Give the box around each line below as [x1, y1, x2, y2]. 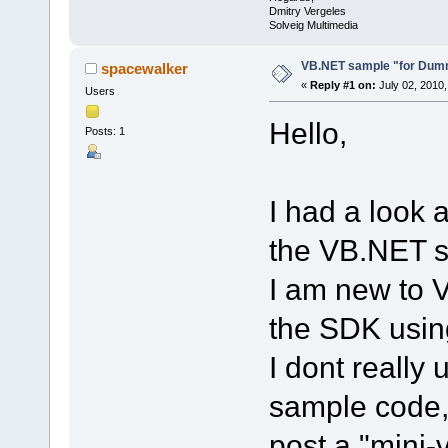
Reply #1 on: [309, 79, 376, 92]
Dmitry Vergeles [268, 5, 346, 18]
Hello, [268, 116, 347, 151]
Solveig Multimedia [268, 19, 358, 32]
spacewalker [101, 60, 189, 78]
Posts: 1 [84, 125, 125, 138]
